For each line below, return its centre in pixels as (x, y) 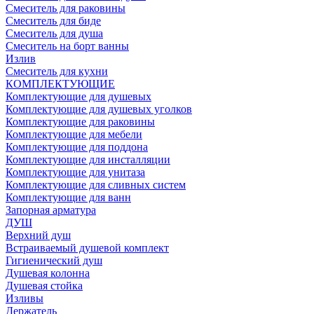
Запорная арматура (51, 210)
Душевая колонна (48, 273)
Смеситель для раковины (66, 8)
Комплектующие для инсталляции (88, 159)
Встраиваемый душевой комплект (87, 248)
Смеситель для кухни (57, 71)
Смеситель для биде (53, 21)
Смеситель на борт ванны (67, 46)
